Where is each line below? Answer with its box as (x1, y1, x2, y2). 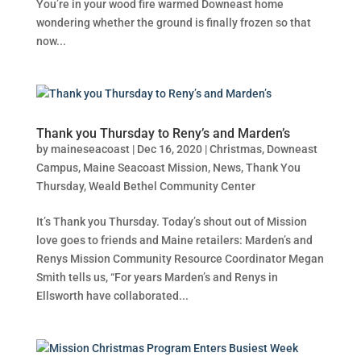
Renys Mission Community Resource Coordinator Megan (35, 251, 324, 265)
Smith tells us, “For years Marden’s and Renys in (35, 270, 278, 284)
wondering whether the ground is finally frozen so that (35, 15, 311, 29)
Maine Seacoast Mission (82, 160, 208, 174)
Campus (35, 160, 78, 174)
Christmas (209, 142, 262, 156)
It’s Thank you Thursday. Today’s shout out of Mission (35, 214, 307, 228)
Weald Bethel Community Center (88, 179, 255, 193)
